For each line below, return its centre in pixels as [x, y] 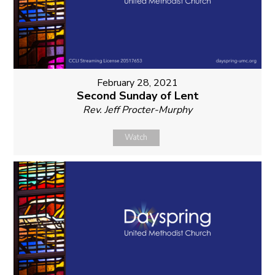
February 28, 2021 [137, 83]
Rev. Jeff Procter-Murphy [137, 110]
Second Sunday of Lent [137, 96]
